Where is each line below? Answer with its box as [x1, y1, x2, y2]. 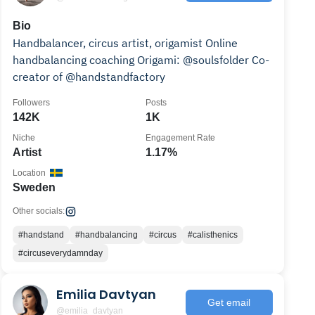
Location [13, 168, 46, 178]
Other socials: [13, 206, 65, 216]
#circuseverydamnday [18, 248, 103, 258]
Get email [207, 296, 251, 308]
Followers [13, 98, 51, 108]
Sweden [13, 181, 56, 193]
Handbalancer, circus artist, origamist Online [13, 36, 238, 50]
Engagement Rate [146, 133, 216, 143]
